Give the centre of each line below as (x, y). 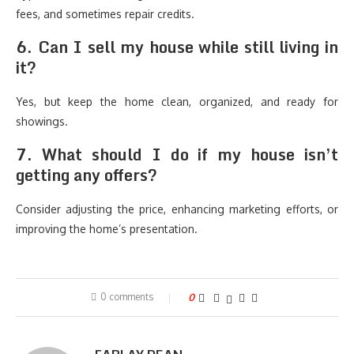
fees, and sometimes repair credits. (105, 14)
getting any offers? (87, 175)
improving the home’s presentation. (107, 229)
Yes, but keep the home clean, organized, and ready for (177, 102)
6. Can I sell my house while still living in (177, 47)
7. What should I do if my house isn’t (177, 154)
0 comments (126, 297)
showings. (42, 121)
